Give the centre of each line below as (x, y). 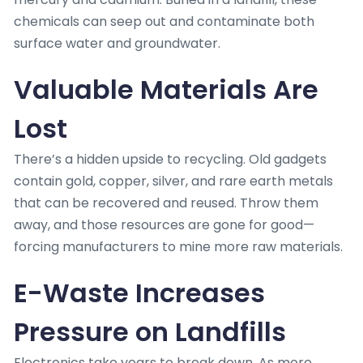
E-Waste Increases (139, 293)
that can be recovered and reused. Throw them (166, 203)
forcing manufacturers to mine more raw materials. (178, 246)
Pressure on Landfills (150, 331)
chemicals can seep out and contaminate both (164, 21)
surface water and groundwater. (117, 43)
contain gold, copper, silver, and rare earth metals (173, 181)
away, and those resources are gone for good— (164, 224)
